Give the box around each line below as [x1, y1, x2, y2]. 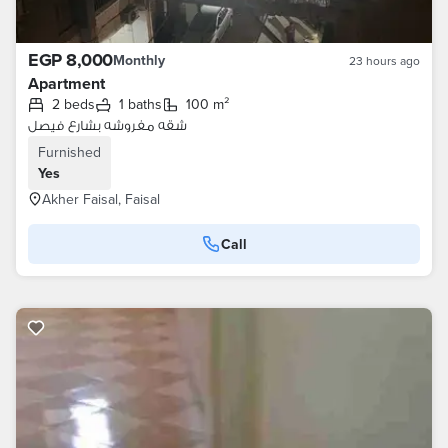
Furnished [38, 142, 101, 162]
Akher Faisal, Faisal [42, 189, 160, 209]
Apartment [28, 72, 105, 95]
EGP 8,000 [28, 47, 113, 73]
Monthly [112, 50, 165, 70]
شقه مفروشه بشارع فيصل [28, 115, 187, 135]
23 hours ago [349, 52, 420, 69]
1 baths [124, 94, 162, 114]
